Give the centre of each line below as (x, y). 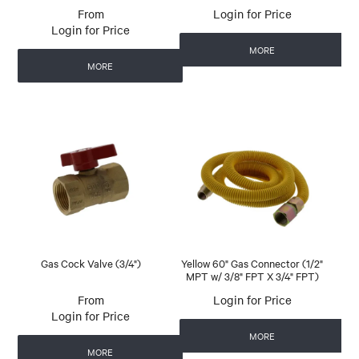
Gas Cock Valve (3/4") (91, 262)
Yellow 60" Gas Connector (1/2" (252, 262)
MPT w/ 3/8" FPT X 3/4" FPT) (252, 275)
